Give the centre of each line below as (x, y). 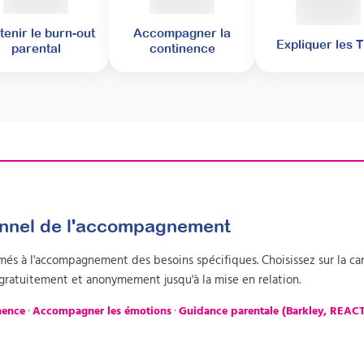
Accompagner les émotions (102, 310)
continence (182, 49)
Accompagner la (182, 33)
